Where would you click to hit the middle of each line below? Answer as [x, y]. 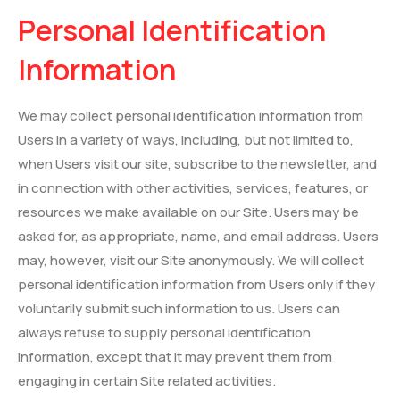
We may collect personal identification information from [191, 115]
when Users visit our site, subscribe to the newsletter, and [197, 163]
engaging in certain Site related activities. [147, 380]
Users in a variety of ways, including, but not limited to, [186, 139]
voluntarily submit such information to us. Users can [179, 308]
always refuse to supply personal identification [164, 332]
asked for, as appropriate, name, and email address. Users [198, 236]
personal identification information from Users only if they [196, 284]
